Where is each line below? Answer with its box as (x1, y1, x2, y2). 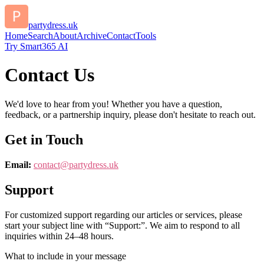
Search (28, 31, 53, 41)
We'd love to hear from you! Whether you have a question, (5, 98, 222, 109)
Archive (77, 31, 107, 41)
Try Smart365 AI (5, 41, 68, 51)
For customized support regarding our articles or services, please (5, 209, 242, 220)
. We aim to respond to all (145, 220, 240, 230)
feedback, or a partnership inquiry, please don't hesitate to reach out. (5, 109, 256, 120)
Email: (5, 159, 31, 170)
